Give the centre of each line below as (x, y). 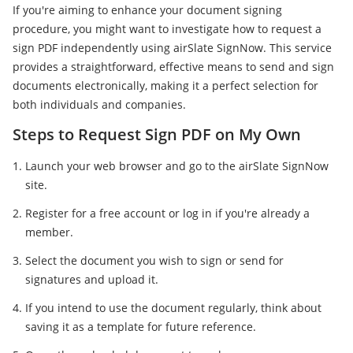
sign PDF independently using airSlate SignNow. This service (172, 48)
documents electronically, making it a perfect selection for (165, 86)
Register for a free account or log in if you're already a (167, 214)
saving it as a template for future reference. (141, 327)
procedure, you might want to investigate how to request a (167, 29)
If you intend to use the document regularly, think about (173, 308)
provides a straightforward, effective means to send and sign (173, 67)
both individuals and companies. (99, 105)
